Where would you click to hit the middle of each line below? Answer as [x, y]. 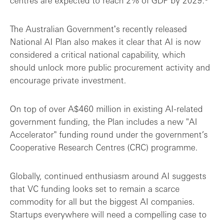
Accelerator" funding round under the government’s [109, 134]
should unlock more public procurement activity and [110, 67]
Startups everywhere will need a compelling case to [108, 214]
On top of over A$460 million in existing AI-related [106, 109]
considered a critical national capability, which [98, 54]
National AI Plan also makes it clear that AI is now [105, 41]
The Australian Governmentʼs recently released [98, 29]
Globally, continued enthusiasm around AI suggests [108, 176]
